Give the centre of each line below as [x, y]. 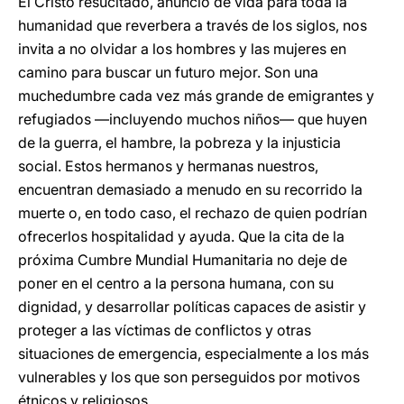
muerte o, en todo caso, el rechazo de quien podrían [193, 213]
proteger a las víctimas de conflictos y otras [165, 330]
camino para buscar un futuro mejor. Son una [168, 72]
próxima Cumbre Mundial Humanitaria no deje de [183, 260]
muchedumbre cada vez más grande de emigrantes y [196, 96]
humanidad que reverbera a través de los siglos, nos [193, 25]
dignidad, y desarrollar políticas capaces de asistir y [192, 307]
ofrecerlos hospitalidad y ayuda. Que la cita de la [181, 236]
